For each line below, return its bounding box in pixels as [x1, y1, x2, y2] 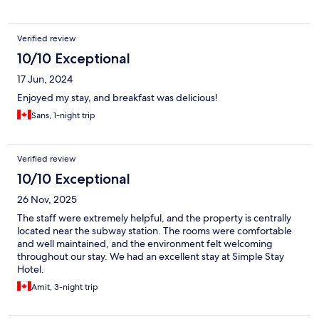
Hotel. [17, 263, 44, 276]
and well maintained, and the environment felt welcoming [17, 237, 273, 251]
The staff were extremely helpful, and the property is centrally [17, 211, 291, 225]
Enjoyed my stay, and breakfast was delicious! [17, 91, 218, 105]
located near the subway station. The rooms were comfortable [17, 224, 292, 238]
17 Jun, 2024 [17, 73, 73, 86]
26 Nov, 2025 [17, 193, 77, 206]
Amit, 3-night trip [31, 281, 98, 293]
